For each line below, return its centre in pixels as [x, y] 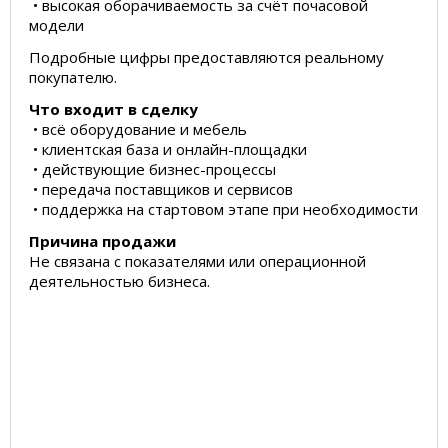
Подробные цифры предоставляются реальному [206, 57]
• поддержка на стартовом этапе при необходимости [223, 209]
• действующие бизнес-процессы [152, 169]
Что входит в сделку [113, 109]
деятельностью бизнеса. [119, 281]
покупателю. [73, 77]
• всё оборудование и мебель [138, 129]
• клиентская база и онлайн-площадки [168, 149]
